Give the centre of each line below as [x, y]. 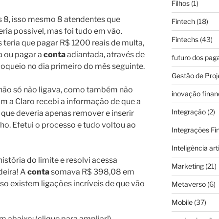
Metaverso [188, 184]
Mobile [182, 202]
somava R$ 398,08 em [92, 172]
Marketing [187, 166]
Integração [188, 112]
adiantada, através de [105, 55]
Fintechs [185, 40]
